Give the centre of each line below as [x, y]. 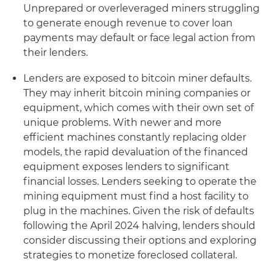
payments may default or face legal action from [139, 38]
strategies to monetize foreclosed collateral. [130, 255]
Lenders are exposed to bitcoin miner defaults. [137, 78]
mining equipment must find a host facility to [136, 196]
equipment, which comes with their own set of [138, 108]
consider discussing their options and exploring [140, 240]
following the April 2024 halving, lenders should [139, 226]
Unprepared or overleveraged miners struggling [141, 8]
